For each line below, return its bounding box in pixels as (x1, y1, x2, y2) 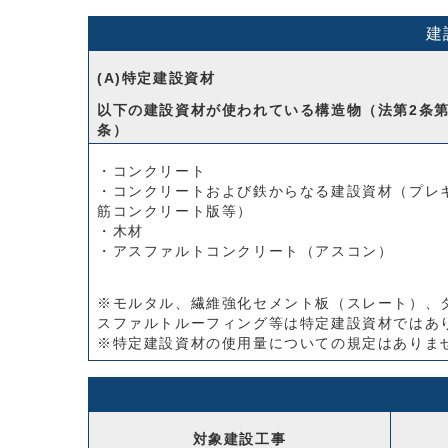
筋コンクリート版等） (97, 204, 253, 219)
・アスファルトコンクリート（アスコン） (97, 244, 394, 259)
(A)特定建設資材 (97, 71, 221, 86)
